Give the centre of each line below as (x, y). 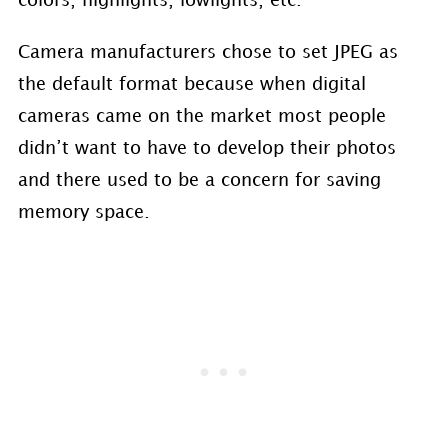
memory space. (83, 213)
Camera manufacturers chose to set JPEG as (207, 53)
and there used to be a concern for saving (199, 181)
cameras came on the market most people (201, 117)
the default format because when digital (191, 85)
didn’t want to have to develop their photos (206, 149)
